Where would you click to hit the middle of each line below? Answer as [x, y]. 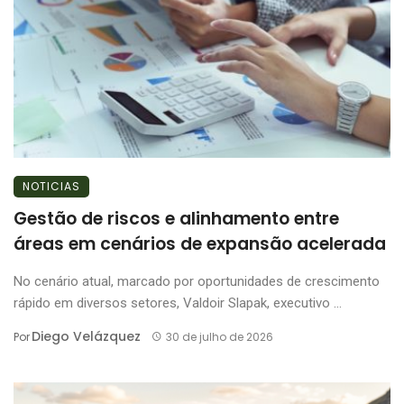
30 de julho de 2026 [219, 336]
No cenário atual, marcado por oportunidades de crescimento [197, 281]
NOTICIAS [51, 186]
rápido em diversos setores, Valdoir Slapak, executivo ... [178, 303]
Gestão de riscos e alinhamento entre [176, 218]
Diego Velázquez [86, 336]
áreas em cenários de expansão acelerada [202, 243]
